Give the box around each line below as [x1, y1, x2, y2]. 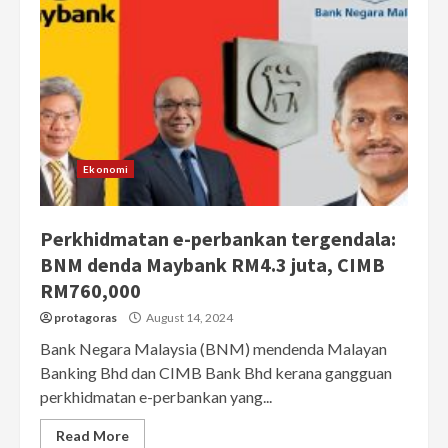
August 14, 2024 [144, 310, 233, 326]
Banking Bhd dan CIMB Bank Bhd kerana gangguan [40, 363, 392, 383]
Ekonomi [83, 163, 129, 176]
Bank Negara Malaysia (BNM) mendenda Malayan [40, 339, 387, 359]
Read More [56, 427, 129, 445]
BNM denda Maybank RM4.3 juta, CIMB [40, 252, 385, 278]
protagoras [54, 310, 117, 326]
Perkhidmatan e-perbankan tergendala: [40, 226, 396, 252]
